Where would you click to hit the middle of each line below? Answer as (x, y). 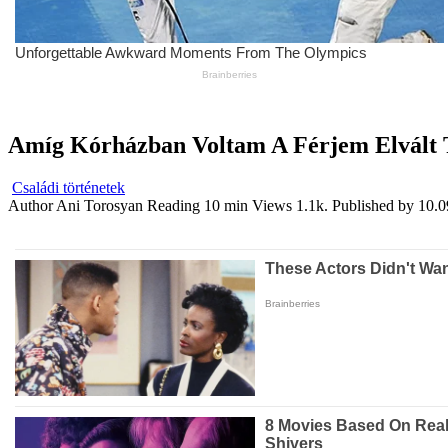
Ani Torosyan (99, 206)
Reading (173, 206)
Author (30, 206)
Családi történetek (68, 188)
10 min (224, 206)
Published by (373, 206)
